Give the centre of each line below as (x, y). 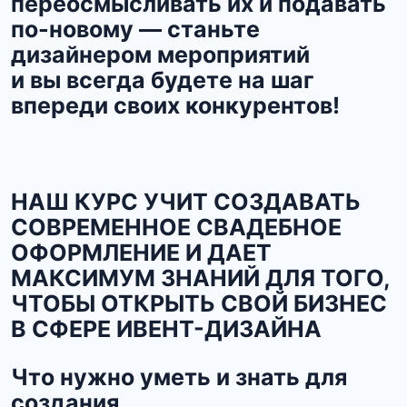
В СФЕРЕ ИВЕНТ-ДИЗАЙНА (166, 329)
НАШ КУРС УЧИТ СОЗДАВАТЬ (186, 202)
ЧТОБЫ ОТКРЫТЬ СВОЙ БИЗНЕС (199, 304)
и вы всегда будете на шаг (163, 80)
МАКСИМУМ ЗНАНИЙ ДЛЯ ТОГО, (201, 278)
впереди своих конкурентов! (175, 106)
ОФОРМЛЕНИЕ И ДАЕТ (141, 253)
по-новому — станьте (135, 30)
